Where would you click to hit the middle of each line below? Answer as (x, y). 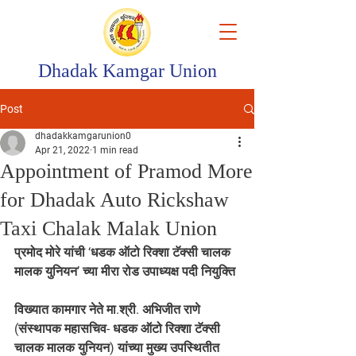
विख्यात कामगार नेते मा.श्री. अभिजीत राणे (109, 310)
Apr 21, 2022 (62, 150)
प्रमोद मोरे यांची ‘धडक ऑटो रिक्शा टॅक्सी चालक (124, 252)
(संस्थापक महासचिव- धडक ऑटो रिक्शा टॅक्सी (119, 329)
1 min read (115, 150)
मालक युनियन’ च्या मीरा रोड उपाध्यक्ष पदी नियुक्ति (125, 271)
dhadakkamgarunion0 (83, 136)
